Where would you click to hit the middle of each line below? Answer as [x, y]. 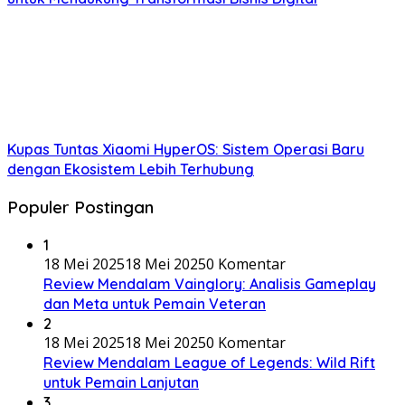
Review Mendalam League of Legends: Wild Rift [209, 362]
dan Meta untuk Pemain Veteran [155, 303]
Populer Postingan [80, 207]
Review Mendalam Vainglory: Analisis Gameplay [210, 283]
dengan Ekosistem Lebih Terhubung [131, 170]
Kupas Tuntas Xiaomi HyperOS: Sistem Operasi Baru [186, 150]
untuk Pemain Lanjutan [121, 382]
